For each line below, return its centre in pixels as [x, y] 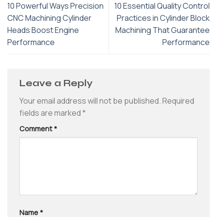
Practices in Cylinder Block [163, 18]
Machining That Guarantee [163, 30]
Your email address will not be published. [90, 101]
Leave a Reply [57, 83]
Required [178, 101]
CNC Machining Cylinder [49, 18]
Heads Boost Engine [43, 30]
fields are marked [51, 113]
